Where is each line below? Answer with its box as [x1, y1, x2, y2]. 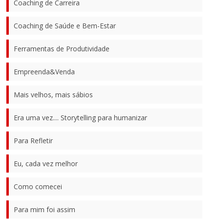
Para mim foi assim [14, 204, 76, 214]
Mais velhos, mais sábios [14, 89, 93, 99]
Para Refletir [14, 135, 53, 145]
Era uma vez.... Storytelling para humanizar [14, 112, 148, 122]
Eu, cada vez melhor [14, 158, 78, 168]
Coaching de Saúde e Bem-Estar [14, 21, 116, 30]
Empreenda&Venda [14, 66, 75, 76]
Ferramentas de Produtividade [14, 44, 110, 53]
